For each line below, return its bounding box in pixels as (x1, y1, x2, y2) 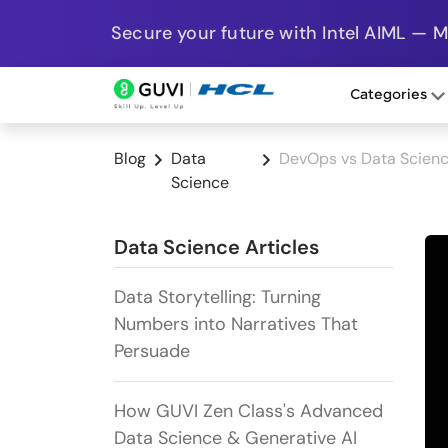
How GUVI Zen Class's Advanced (114, 399, 383, 424)
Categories (349, 87, 431, 104)
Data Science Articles (114, 234, 319, 261)
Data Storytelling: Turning (114, 285, 321, 310)
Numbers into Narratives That (114, 312, 358, 337)
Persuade (114, 339, 190, 364)
